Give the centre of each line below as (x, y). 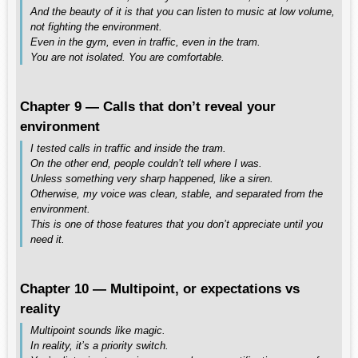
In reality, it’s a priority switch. (99, 346)
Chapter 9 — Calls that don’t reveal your (148, 106)
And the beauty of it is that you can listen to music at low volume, (183, 12)
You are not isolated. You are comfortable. (127, 57)
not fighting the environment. (96, 27)
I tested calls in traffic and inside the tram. (128, 148)
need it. (48, 239)
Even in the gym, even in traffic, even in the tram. (145, 42)
